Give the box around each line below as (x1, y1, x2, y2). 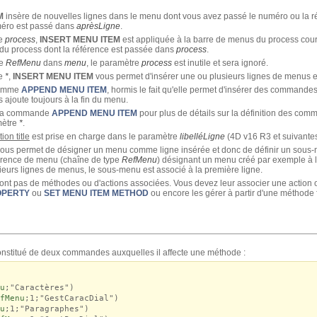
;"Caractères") (4, 282, 74, 292)
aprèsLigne (76, 21, 120, 32)
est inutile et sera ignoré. (172, 58, 268, 69)
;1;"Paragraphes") (4, 304, 89, 313)
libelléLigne (180, 132, 225, 142)
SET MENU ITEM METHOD (44, 188, 149, 199)
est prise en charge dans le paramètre (30, 132, 180, 142)
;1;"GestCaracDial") (24, 293, 119, 303)
